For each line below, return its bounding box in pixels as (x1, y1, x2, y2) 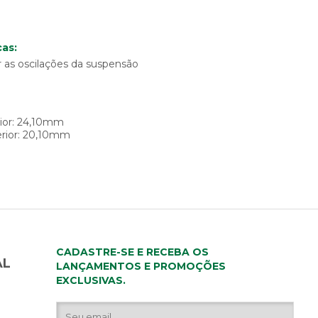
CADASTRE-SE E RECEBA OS (56, 246, 209, 259)
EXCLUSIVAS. (56, 274, 126, 287)
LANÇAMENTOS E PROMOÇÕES (56, 260, 226, 273)
